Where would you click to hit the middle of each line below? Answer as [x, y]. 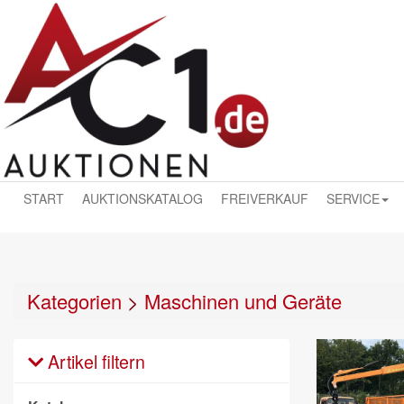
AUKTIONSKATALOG [142, 198]
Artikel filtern [94, 361]
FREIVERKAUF [265, 198]
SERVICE [353, 198]
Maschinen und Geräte [243, 300]
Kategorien [74, 300]
